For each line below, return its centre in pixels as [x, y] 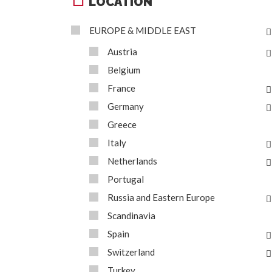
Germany [126, 106]
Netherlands [132, 161]
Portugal [126, 179]
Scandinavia [131, 216]
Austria [122, 52]
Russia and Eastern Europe [161, 197]
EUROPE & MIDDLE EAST [143, 30]
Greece [122, 124]
